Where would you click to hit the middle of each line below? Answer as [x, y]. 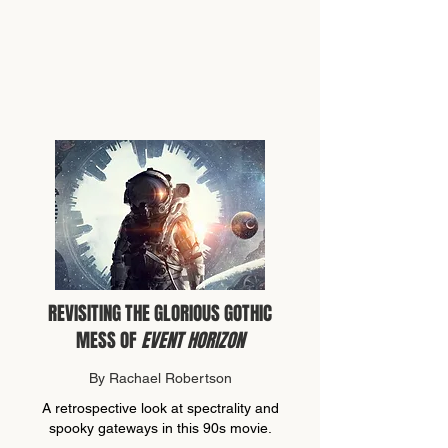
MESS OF [108, 340]
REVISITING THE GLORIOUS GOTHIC [160, 313]
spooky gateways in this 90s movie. [160, 428]
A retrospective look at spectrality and [160, 408]
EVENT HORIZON [192, 340]
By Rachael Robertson [160, 378]
